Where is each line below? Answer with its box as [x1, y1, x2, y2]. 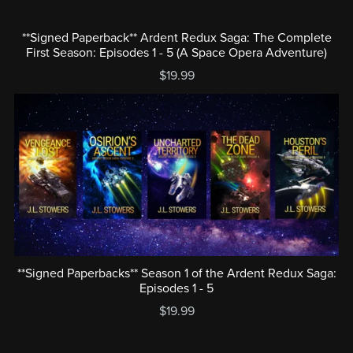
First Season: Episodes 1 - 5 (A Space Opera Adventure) [26, 44, 327, 61]
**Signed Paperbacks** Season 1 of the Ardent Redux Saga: [17, 266, 336, 282]
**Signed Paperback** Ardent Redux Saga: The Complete [21, 29, 332, 46]
